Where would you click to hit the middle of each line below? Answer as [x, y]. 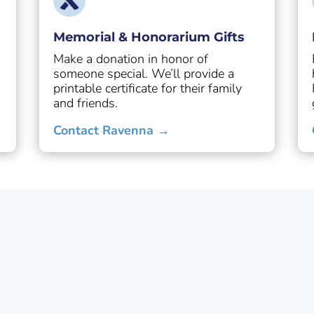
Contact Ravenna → [111, 131]
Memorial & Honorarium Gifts [149, 37]
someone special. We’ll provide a [143, 74]
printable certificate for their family [147, 89]
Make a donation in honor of [130, 59]
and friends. [85, 103]
